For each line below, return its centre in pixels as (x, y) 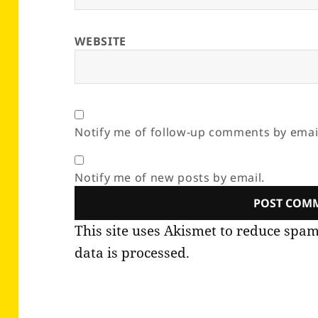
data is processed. (132, 253)
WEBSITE (100, 42)
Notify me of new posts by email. (170, 178)
